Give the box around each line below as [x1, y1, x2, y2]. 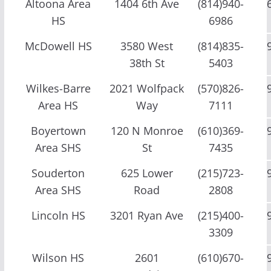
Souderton [31, 165, 85, 180]
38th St [129, 55, 165, 70]
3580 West [120, 38, 174, 53]
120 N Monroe [110, 123, 183, 138]
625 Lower [120, 165, 173, 180]
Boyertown [30, 123, 86, 138]
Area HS [38, 97, 79, 113]
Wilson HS [32, 250, 85, 265]
